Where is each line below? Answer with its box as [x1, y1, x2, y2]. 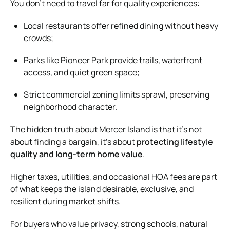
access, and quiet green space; [24, 66, 140, 78]
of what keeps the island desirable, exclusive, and [10, 183, 194, 195]
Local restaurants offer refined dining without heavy [24, 20, 218, 31]
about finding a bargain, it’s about [10, 136, 137, 147]
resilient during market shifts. [10, 195, 121, 207]
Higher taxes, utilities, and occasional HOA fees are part [10, 170, 217, 182]
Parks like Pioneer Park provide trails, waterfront [24, 54, 202, 66]
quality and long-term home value [10, 148, 143, 160]
